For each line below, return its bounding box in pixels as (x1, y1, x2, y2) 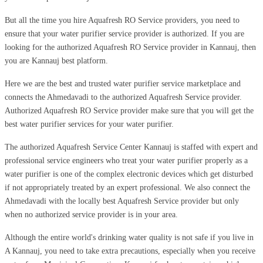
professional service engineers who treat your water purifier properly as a (5, 156, 248, 165)
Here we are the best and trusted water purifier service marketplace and (5, 79, 241, 88)
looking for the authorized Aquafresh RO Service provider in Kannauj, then (5, 42, 256, 52)
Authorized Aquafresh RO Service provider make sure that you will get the (5, 106, 254, 115)
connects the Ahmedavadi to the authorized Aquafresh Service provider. (5, 92, 242, 102)
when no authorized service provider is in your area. (5, 210, 178, 219)
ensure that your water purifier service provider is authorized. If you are (5, 29, 244, 38)
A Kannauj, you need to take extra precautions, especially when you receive (5, 246, 255, 255)
